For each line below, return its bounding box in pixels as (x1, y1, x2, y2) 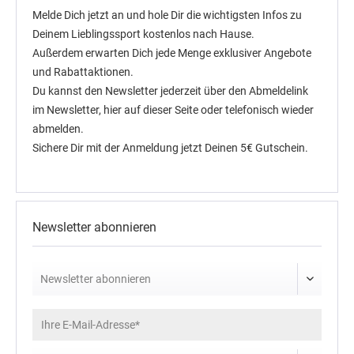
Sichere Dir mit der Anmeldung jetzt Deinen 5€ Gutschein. (32, 141, 308, 155)
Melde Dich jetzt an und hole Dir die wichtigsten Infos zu (32, 9, 302, 22)
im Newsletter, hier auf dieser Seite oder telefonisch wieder (32, 104, 314, 117)
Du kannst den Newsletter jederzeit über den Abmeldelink (32, 85, 308, 98)
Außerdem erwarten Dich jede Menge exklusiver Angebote (32, 47, 311, 60)
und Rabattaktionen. (32, 66, 134, 79)
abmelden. (32, 122, 84, 136)
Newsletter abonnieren (32, 220, 156, 235)
